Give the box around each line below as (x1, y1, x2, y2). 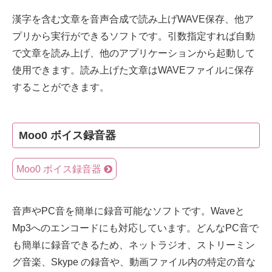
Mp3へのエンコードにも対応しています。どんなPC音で (12, 223, 259, 234)
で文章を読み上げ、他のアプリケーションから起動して (12, 48, 255, 59)
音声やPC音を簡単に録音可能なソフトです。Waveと (12, 206, 245, 217)
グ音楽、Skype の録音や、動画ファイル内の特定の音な (12, 257, 256, 268)
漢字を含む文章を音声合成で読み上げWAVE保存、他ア (12, 14, 254, 25)
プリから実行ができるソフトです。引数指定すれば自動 (12, 31, 255, 42)
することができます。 (12, 82, 109, 93)
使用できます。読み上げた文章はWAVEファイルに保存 (12, 65, 254, 76)
